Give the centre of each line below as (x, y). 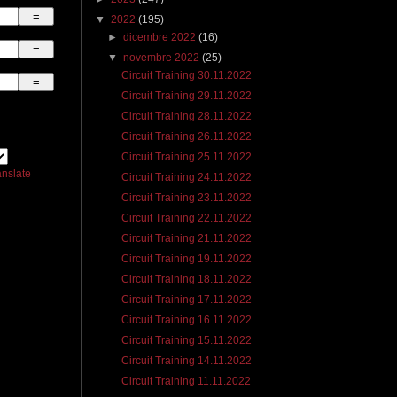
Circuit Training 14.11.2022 (186, 361)
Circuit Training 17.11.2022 (186, 300)
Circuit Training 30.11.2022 (186, 76)
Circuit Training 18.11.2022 (186, 280)
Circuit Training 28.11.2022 (186, 117)
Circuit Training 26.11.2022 (186, 137)
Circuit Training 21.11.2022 (186, 239)
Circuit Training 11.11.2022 (186, 381)
